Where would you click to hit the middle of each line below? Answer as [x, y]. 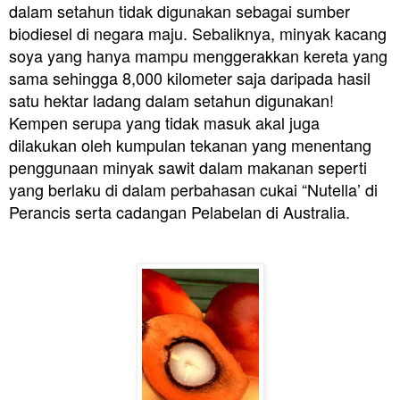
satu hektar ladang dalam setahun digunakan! [171, 100]
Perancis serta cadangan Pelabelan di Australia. [182, 211]
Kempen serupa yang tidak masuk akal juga [164, 122]
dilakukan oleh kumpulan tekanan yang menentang [190, 144]
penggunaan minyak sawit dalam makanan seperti [188, 167]
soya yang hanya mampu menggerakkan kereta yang [198, 55]
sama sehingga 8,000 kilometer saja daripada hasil [190, 77]
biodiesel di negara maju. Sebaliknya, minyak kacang [198, 33]
